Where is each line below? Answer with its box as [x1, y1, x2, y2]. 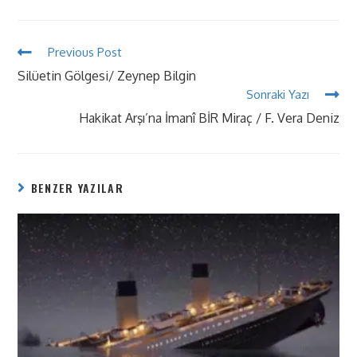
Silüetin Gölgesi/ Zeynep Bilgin [18, 68, 197, 84]
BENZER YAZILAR [30, 179, 124, 196]
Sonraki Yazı [245, 87, 309, 102]
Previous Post [48, 45, 123, 60]
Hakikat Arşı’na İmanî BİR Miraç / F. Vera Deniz [78, 110, 339, 126]
